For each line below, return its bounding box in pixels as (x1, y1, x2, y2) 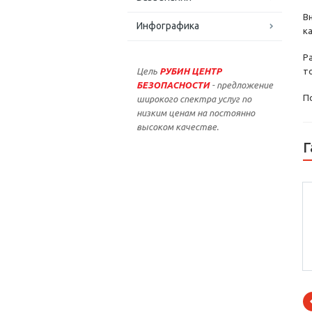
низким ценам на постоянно (136, 108, 255, 118)
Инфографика (136, 20, 199, 32)
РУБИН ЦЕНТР (159, 66, 221, 77)
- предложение (212, 80, 273, 91)
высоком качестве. (136, 122, 219, 132)
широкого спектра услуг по (136, 94, 251, 104)
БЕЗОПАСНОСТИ (136, 80, 210, 91)
